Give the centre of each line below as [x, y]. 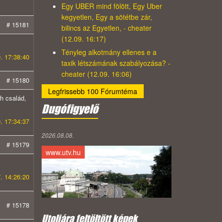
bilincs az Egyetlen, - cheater [106, 28]
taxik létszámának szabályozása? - [116, 63]
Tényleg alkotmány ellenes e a [109, 52]
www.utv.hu [63, 152]
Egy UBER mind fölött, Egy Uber [111, 6]
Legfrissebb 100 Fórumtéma [92, 91]
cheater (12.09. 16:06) [96, 74]
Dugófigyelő [70, 109]
